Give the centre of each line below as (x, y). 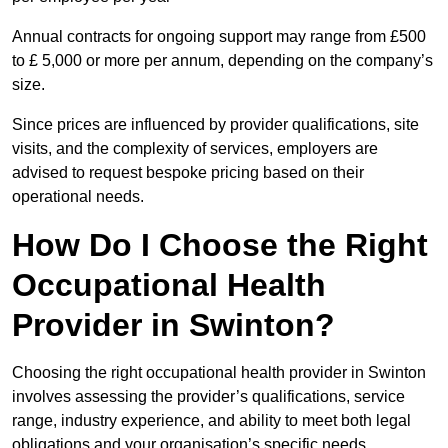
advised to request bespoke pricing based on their (188, 173)
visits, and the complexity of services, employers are (195, 149)
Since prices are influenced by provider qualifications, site (215, 125)
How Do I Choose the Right (220, 245)
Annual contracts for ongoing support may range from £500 (219, 37)
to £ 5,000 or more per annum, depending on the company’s (222, 61)
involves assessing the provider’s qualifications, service (208, 397)
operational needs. (78, 197)
